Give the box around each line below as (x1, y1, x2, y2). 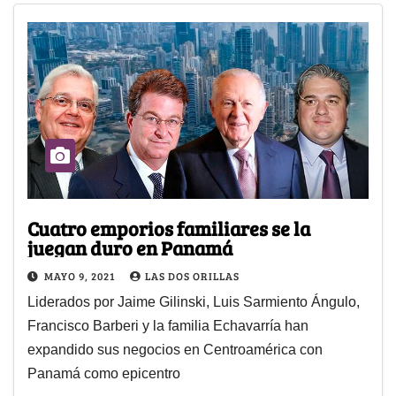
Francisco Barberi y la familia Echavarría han (27, 318, 308, 334)
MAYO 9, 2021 (44, 269, 118, 284)
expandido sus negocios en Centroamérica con (27, 342, 323, 358)
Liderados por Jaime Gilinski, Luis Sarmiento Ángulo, (27, 294, 360, 310)
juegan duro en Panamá (27, 234, 240, 262)
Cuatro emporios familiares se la (27, 215, 310, 242)
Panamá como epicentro (27, 366, 180, 382)
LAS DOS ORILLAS (145, 269, 240, 284)
